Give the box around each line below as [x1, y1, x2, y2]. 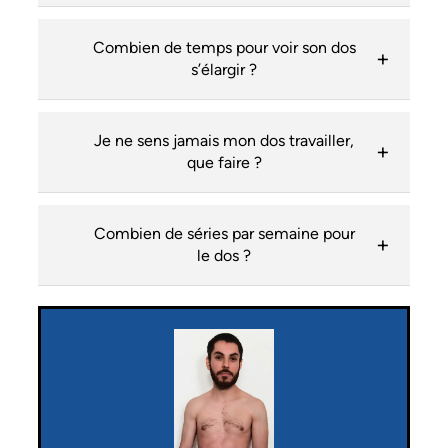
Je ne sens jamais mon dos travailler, [94, 131, 354, 151]
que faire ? [186, 153, 262, 173]
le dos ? [197, 246, 251, 266]
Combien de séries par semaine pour [93, 224, 355, 244]
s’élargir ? [191, 60, 257, 80]
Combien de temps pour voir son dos [92, 38, 356, 58]
